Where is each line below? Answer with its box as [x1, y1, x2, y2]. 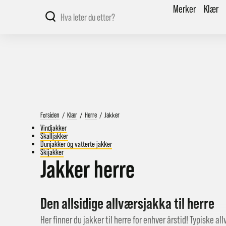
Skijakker [40, 147, 64, 157]
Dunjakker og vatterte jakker [40, 139, 112, 149]
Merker [173, 3, 196, 15]
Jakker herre [40, 155, 135, 183]
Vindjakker [40, 123, 67, 133]
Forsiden [40, 111, 60, 119]
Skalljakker [40, 131, 68, 141]
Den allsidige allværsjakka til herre [40, 194, 214, 212]
